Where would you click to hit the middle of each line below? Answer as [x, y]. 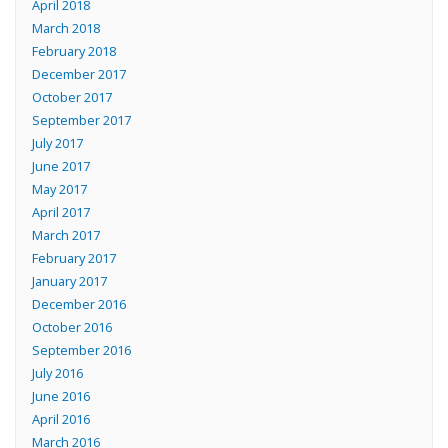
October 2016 [71, 327]
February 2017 [73, 258]
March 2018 [65, 28]
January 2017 [69, 281]
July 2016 [57, 373]
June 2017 [60, 166]
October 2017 [71, 97]
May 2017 [59, 189]
